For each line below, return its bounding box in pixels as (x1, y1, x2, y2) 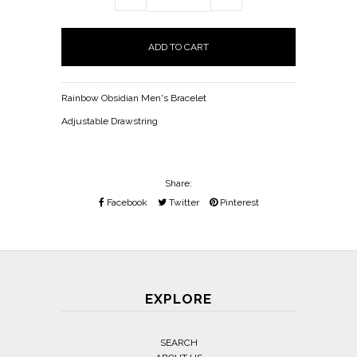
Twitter (166, 196, 199, 208)
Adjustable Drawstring (61, 115, 161, 127)
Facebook (104, 196, 147, 208)
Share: (165, 177, 192, 189)
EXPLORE (145, 290, 212, 307)
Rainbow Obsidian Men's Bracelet (61, 92, 207, 104)
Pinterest (217, 196, 259, 208)
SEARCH (159, 336, 198, 348)
